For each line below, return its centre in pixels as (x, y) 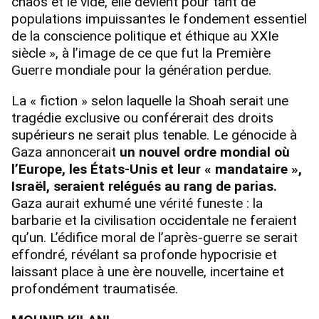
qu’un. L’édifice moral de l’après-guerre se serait (155, 238)
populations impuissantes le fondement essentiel (159, 19)
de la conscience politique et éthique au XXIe (145, 36)
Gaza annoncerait (66, 152)
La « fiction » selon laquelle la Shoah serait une (150, 101)
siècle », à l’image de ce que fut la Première (141, 53)
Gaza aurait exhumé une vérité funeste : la (137, 204)
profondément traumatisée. (95, 289)
